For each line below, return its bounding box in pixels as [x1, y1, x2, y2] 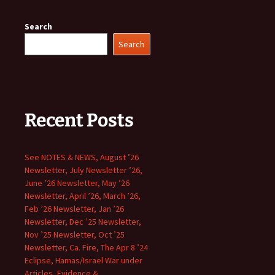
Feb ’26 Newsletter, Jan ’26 [25, 203, 124, 214]
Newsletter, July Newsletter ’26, [25, 165, 142, 176]
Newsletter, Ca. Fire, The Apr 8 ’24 [25, 242, 148, 253]
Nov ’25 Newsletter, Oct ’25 [25, 229, 125, 240]
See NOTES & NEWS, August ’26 [25, 152, 139, 163]
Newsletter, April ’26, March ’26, [25, 190, 141, 201]
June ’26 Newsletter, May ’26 [25, 177, 130, 188]
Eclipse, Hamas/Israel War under [25, 255, 142, 266]
